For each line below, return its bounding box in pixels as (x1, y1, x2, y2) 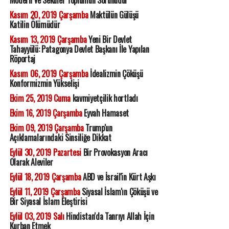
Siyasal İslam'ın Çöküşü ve (80, 186, 158, 198)
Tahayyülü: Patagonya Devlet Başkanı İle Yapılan (9, 43, 149, 56)
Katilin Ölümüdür (9, 18, 60, 31)
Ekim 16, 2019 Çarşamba (9, 107, 82, 120)
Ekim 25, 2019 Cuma (9, 92, 71, 105)
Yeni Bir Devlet (86, 33, 132, 46)
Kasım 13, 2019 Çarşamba (9, 33, 87, 46)
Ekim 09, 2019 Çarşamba (9, 122, 84, 134)
